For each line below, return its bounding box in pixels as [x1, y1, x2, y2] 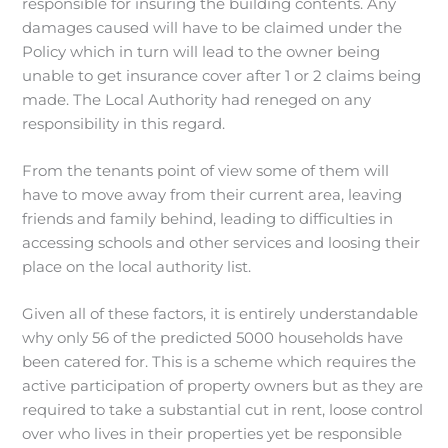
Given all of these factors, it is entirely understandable [22, 305, 419, 324]
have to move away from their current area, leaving [22, 185, 403, 204]
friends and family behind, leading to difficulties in [22, 209, 394, 228]
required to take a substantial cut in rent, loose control [22, 401, 424, 420]
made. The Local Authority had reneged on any [22, 90, 372, 109]
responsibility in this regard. [22, 114, 226, 133]
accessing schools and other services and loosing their [22, 233, 421, 252]
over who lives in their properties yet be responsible [22, 425, 403, 444]
